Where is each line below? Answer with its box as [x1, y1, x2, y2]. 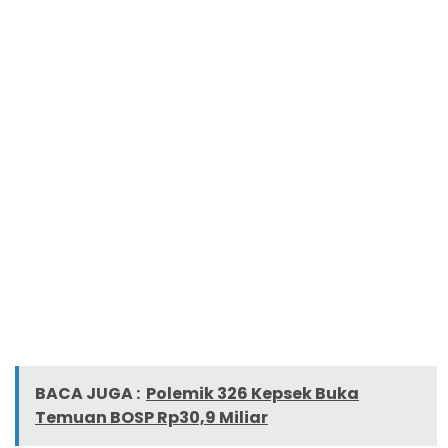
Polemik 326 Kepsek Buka [146, 381, 359, 405]
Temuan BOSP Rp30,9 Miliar [35, 405, 268, 429]
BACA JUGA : [35, 381, 140, 405]
